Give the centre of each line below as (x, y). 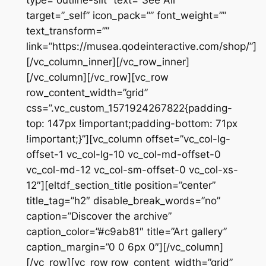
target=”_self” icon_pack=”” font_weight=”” (126, 15)
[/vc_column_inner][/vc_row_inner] (107, 61)
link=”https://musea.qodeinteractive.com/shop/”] (141, 46)
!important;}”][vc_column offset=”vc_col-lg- (128, 139)
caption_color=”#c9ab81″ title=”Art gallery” (126, 231)
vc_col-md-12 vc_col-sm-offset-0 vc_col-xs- (132, 170)
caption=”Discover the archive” (99, 216)
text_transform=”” (67, 31)
